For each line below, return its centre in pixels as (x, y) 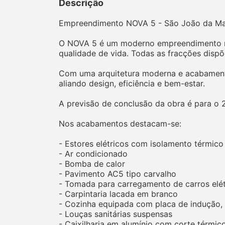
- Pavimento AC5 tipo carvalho (118, 174)
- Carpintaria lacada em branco (118, 194)
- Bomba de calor (92, 164)
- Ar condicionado (93, 154)
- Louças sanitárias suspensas (116, 214)
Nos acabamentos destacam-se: (120, 124)
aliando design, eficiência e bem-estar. (132, 84)
